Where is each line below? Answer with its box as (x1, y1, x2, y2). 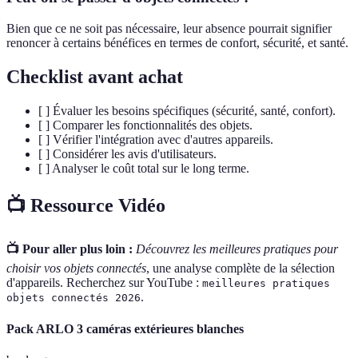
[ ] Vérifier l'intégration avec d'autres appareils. (38, 132, 273, 146)
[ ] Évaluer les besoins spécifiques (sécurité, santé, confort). (38, 103, 336, 117)
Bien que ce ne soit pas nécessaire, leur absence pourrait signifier (6, 21, 332, 35)
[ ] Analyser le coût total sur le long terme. (38, 161, 249, 175)
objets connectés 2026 (6, 292, 141, 304)
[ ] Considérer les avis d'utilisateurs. (38, 146, 217, 161)
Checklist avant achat (6, 66, 183, 87)
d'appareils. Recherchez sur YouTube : (6, 276, 202, 290)
